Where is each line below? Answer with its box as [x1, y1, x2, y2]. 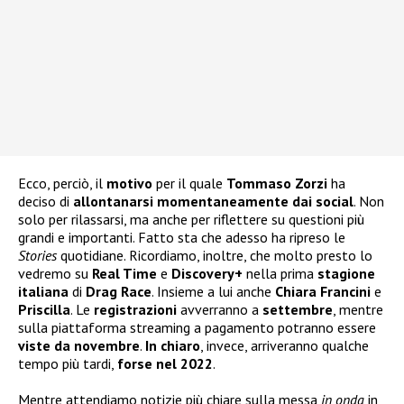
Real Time [92, 263, 157, 282]
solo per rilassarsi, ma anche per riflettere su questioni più [18, 209, 364, 228]
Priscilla [18, 299, 70, 318]
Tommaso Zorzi [226, 173, 327, 192]
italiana [18, 281, 69, 300]
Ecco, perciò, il [18, 173, 106, 192]
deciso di [18, 191, 73, 210]
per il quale [152, 173, 226, 192]
